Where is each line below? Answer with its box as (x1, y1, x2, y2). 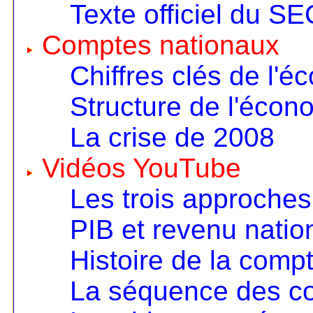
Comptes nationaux (41, 30, 279, 61)
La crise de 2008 (69, 122, 275, 153)
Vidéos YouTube (41, 153, 241, 184)
